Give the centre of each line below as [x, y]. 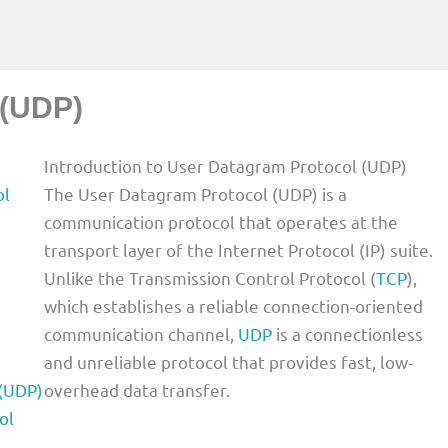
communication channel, [141, 333]
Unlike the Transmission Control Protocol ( [210, 277]
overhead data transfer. [137, 389]
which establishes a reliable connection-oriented [233, 305]
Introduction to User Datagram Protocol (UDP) [225, 165]
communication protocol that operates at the [221, 221]
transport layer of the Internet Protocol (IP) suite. [238, 249]
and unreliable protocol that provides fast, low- [228, 361]
